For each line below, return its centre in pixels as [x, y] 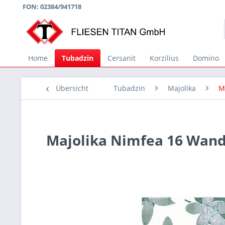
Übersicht [72, 88]
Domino [206, 58]
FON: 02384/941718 [52, 7]
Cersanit [122, 58]
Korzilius [164, 58]
